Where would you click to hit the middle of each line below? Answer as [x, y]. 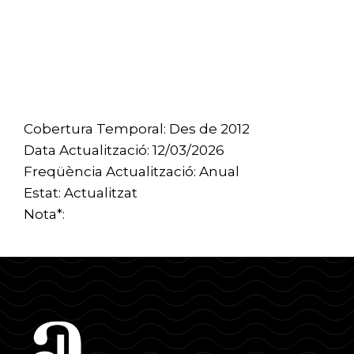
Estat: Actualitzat [81, 192]
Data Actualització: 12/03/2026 [124, 150]
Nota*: [44, 214]
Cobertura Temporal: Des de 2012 [137, 128]
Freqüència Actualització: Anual [132, 171]
